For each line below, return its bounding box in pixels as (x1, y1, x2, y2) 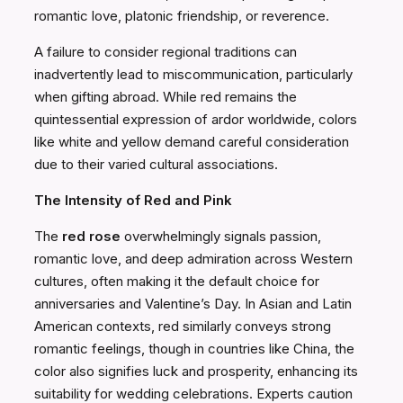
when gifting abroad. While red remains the (34, 88, 297, 106)
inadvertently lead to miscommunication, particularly (34, 66, 353, 84)
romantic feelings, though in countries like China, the (34, 340, 354, 358)
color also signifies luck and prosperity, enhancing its (34, 363, 358, 381)
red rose (62, 228, 121, 246)
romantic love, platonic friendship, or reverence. (34, 7, 329, 25)
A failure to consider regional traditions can (34, 43, 297, 61)
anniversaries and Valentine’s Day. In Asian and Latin (34, 295, 352, 313)
